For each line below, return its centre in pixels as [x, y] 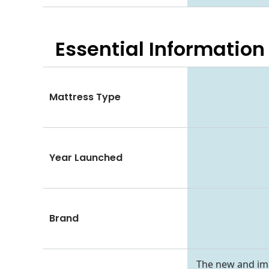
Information [204, 49]
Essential [100, 49]
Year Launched [86, 157]
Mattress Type [85, 97]
